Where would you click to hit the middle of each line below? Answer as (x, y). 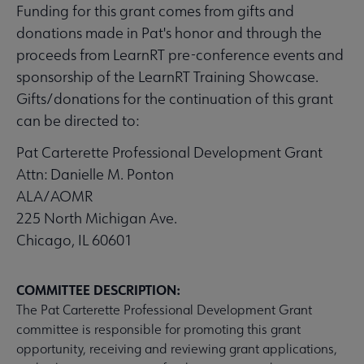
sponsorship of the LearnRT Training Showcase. (167, 77)
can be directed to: (78, 121)
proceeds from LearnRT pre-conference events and (180, 55)
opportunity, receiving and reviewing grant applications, (177, 349)
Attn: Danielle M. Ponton (95, 174)
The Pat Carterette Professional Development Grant (164, 310)
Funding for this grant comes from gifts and (155, 11)
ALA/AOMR (54, 196)
